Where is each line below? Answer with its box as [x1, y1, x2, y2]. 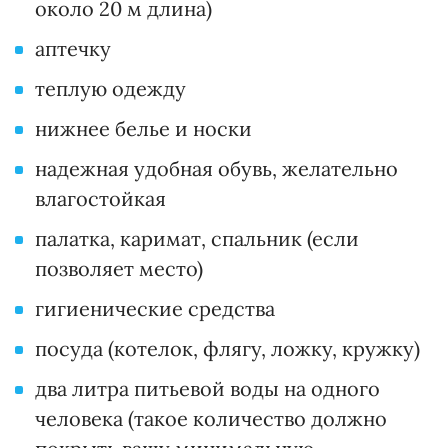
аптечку [35, 36, 111, 62]
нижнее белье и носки [35, 116, 252, 142]
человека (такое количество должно [35, 406, 387, 432]
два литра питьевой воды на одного [35, 376, 380, 402]
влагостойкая [35, 186, 166, 212]
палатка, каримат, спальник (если [35, 226, 359, 252]
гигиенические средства [35, 296, 275, 322]
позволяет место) [35, 256, 203, 282]
